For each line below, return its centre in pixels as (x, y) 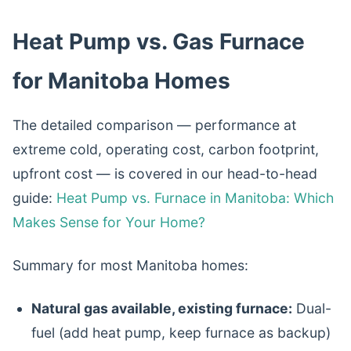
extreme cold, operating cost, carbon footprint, (166, 149)
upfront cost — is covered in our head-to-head (165, 174)
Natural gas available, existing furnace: (162, 308)
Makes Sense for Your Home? (109, 222)
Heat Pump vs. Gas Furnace (159, 42)
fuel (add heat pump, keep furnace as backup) (181, 333)
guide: (34, 198)
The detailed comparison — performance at (154, 125)
